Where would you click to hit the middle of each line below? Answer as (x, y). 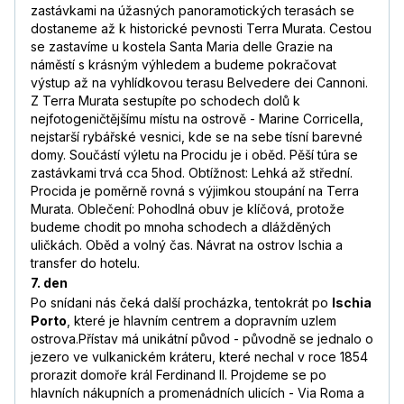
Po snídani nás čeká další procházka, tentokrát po (181, 303)
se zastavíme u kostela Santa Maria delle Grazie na (182, 47)
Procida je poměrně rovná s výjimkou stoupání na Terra (195, 191)
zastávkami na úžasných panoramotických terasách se (193, 11)
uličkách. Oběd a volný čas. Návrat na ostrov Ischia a (187, 245)
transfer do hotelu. (85, 263)
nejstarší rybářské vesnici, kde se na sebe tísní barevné (197, 137)
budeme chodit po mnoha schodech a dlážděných (181, 227)
